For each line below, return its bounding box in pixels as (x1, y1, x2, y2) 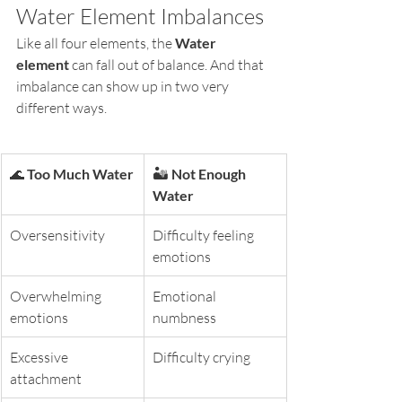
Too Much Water (27, 164, 134, 182)
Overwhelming (10, 286, 104, 305)
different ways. (16, 98, 107, 117)
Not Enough (171, 164, 249, 182)
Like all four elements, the (16, 33, 175, 52)
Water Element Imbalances (16, 2, 264, 30)
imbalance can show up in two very (16, 76, 232, 95)
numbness (153, 308, 216, 327)
